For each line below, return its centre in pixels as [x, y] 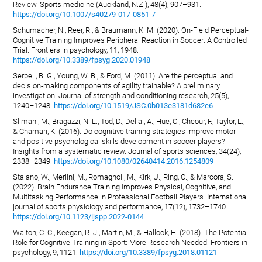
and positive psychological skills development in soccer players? [119, 142]
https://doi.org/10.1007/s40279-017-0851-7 [85, 15]
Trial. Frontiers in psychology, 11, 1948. [76, 50]
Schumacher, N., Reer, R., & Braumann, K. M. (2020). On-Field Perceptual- [131, 30]
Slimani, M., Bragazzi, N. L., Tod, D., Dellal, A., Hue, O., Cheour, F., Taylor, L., [129, 122]
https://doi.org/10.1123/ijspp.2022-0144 [79, 217]
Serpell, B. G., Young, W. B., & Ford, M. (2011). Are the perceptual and [123, 76]
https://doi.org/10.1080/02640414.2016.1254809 [134, 161]
